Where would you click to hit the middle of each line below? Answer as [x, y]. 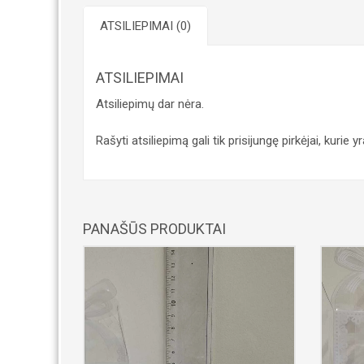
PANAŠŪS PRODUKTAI [154, 229]
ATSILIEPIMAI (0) [145, 26]
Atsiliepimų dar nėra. [150, 104]
